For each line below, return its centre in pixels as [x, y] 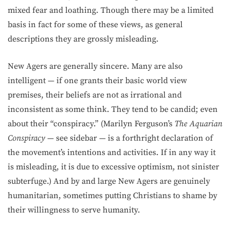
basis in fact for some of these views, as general [95, 25]
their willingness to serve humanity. [74, 210]
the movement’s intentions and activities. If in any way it [112, 152]
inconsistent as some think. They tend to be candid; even [113, 109]
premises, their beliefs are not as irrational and [95, 95]
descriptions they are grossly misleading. [83, 39]
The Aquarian [198, 124]
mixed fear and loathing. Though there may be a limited [111, 10]
